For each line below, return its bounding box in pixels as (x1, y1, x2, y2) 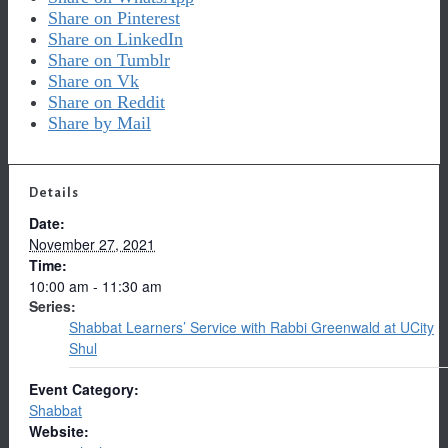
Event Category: (29, 379, 139, 400)
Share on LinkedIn (48, 29, 183, 50)
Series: (29, 296, 76, 317)
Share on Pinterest (48, 8, 180, 29)
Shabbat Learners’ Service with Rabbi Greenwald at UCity (69, 317, 434, 338)
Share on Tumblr (48, 50, 170, 71)
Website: (29, 421, 89, 442)
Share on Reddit (48, 92, 165, 113)
